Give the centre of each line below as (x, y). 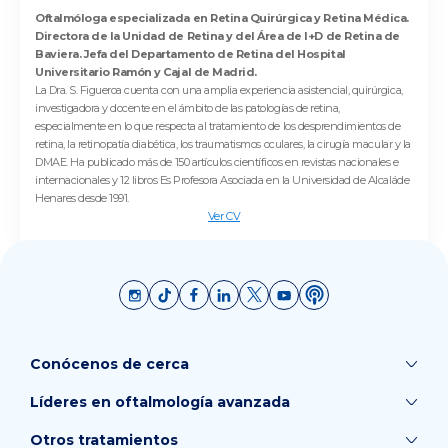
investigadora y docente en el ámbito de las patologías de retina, (187, 108)
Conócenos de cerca (109, 364)
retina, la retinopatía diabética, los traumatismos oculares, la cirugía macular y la (223, 144)
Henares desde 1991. (82, 198)
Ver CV (224, 216)
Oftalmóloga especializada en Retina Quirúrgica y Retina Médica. (222, 18)
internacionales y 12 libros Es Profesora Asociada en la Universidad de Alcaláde (222, 180)
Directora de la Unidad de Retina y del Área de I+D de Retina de (217, 36)
